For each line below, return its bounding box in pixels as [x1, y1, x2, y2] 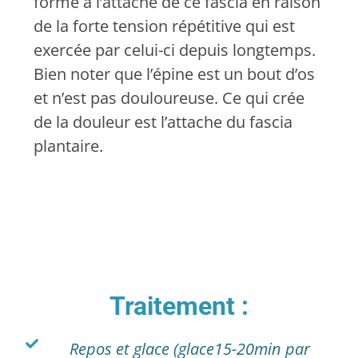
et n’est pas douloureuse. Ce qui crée [34, 86, 304, 109]
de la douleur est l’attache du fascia [34, 110, 292, 133]
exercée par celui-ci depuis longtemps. [34, 38, 316, 61]
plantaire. [34, 134, 103, 157]
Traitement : [109, 291, 249, 322]
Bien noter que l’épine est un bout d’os [34, 62, 315, 85]
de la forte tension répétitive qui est [34, 14, 295, 37]
